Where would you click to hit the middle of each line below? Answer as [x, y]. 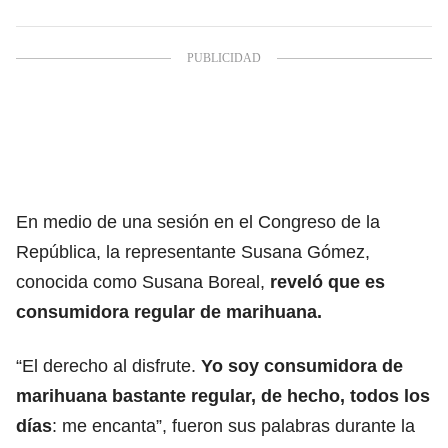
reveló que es [327, 281]
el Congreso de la [309, 221]
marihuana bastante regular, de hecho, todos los [223, 395]
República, [58, 251]
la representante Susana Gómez [235, 251]
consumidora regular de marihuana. [169, 311]
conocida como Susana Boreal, [143, 281]
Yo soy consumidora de [299, 365]
